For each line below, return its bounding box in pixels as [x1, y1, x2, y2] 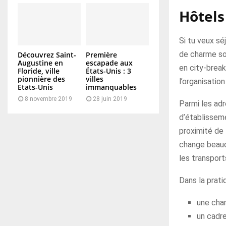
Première [86, 49, 117, 60]
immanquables [86, 82, 137, 92]
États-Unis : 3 [86, 66, 131, 76]
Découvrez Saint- [18, 49, 76, 60]
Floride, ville [18, 66, 60, 76]
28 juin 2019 [93, 95, 127, 102]
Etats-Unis [18, 82, 53, 92]
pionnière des [18, 74, 65, 84]
